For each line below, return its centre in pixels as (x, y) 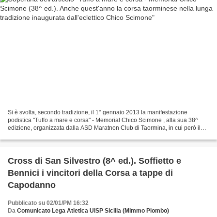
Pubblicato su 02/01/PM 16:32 (48, 203)
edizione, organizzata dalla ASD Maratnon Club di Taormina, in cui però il (104, 128)
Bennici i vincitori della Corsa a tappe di (90, 173)
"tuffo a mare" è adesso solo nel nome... (60, 136)
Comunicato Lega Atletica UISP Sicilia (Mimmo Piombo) (93, 211)
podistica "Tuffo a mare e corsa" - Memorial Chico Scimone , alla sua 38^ (103, 120)
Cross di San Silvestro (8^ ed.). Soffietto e (94, 161)
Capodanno (32, 185)
